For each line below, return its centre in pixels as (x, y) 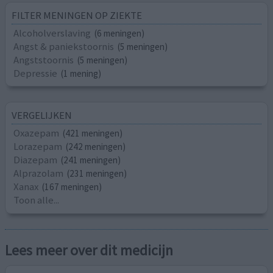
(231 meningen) (97, 174)
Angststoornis (44, 60)
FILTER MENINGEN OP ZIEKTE (77, 16)
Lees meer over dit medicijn (89, 250)
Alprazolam (39, 173)
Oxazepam (37, 133)
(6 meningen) (120, 34)
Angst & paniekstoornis (64, 47)
